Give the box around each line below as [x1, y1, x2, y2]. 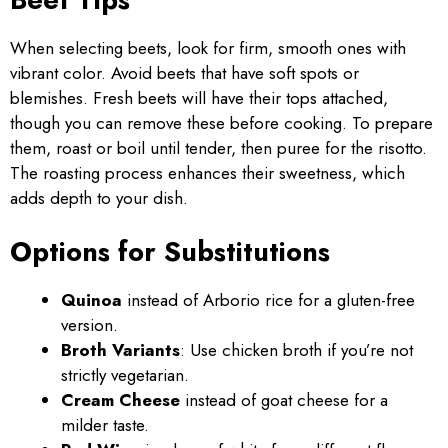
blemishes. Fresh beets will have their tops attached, [10, 85, 388, 110]
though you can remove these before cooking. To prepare [10, 110, 433, 135]
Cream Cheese [61, 388, 180, 412]
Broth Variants [61, 338, 180, 362]
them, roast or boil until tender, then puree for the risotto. [10, 135, 427, 160]
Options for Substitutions [10, 232, 330, 271]
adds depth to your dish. [10, 185, 188, 210]
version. [61, 313, 118, 337]
